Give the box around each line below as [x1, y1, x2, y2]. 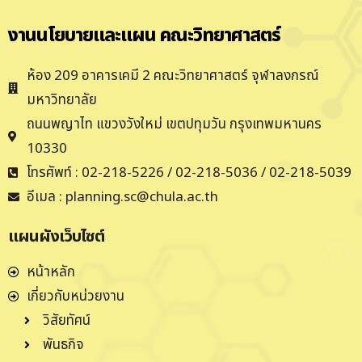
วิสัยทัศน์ [42, 309, 90, 331]
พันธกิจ [42, 334, 84, 356]
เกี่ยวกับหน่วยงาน [26, 285, 124, 307]
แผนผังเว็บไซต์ [8, 224, 104, 249]
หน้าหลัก [26, 261, 75, 283]
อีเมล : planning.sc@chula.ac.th [26, 186, 218, 208]
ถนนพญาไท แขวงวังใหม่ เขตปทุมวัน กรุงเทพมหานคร [26, 113, 322, 135]
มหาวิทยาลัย [26, 89, 97, 111]
